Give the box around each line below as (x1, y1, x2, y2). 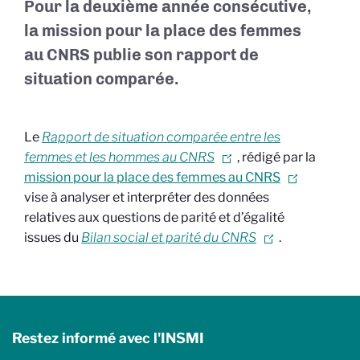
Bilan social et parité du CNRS (81, 230, 256, 245)
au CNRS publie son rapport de (24, 45, 259, 64)
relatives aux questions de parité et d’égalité (24, 210, 284, 225)
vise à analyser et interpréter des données (24, 190, 269, 205)
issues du (24, 230, 81, 245)
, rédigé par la (237, 149, 316, 165)
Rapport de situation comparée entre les (42, 129, 280, 145)
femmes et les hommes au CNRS (24, 149, 215, 165)
